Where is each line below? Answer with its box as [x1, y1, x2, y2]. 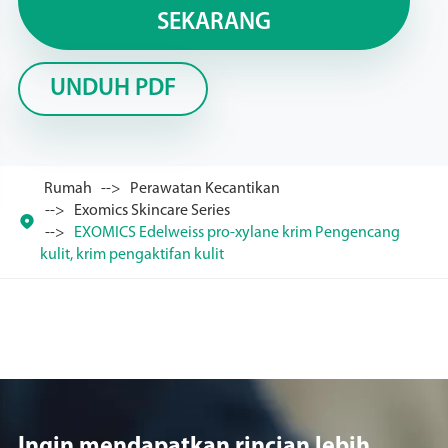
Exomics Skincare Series [73, 203, 230, 219]
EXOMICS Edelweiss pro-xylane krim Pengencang [73, 225, 400, 241]
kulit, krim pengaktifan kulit [39, 247, 224, 263]
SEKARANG [157, 11, 271, 35]
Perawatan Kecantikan [129, 181, 280, 197]
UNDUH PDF [49, 77, 176, 101]
